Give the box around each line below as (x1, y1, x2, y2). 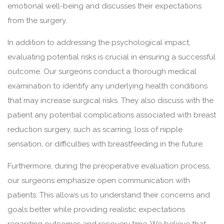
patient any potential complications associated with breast (7, 110, 216, 120)
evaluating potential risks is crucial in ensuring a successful (7, 52, 215, 62)
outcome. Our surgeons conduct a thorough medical (7, 67, 196, 76)
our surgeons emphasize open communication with (7, 176, 190, 185)
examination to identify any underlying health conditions (7, 81, 207, 91)
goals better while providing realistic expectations (7, 205, 185, 214)
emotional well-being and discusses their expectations (7, 1, 201, 11)
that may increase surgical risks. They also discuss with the (7, 96, 213, 105)
